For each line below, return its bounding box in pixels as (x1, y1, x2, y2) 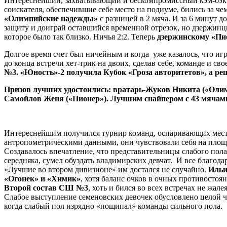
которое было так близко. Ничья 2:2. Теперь (4, 32, 157, 41)
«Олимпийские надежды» (4, 14, 98, 23)
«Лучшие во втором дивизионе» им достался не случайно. (4, 165, 208, 174)
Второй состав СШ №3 (4, 183, 88, 192)
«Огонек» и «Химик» (4, 174, 81, 183)
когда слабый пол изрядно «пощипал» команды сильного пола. (4, 201, 222, 210)
